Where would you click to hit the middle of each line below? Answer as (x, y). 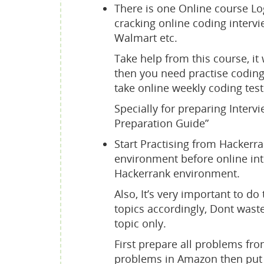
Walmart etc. (146, 37)
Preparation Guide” (161, 123)
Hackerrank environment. (177, 173)
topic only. (140, 223)
